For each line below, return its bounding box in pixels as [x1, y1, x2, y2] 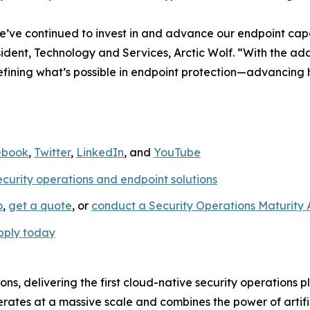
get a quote [8, 199, 72, 213]
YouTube [154, 145, 201, 159]
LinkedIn [76, 145, 124, 159]
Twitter [34, 145, 71, 159]
